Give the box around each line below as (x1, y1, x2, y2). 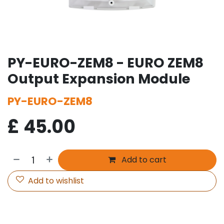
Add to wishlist (28, 174, 84, 186)
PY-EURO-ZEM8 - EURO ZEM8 (7, 53, 203, 72)
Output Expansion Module (7, 69, 190, 88)
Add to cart (119, 153, 167, 165)
